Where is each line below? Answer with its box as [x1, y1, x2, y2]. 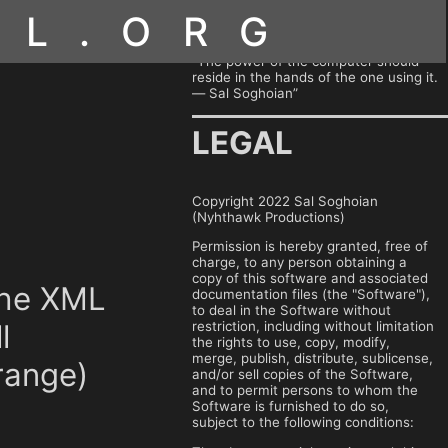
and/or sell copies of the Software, [192, 366, 413, 383]
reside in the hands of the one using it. [192, 69, 438, 86]
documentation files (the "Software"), [192, 286, 430, 303]
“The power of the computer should [192, 53, 419, 70]
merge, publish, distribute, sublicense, [192, 350, 433, 367]
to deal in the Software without [192, 302, 391, 319]
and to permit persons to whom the [192, 382, 418, 399]
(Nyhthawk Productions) [192, 208, 345, 225]
